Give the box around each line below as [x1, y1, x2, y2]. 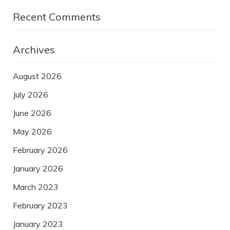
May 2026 [13, 126, 52, 137]
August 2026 [13, 71, 62, 82]
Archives [13, 43, 55, 56]
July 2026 [13, 89, 48, 100]
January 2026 [13, 163, 63, 174]
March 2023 [13, 182, 59, 193]
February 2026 [13, 145, 68, 156]
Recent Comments [13, 10, 101, 24]
